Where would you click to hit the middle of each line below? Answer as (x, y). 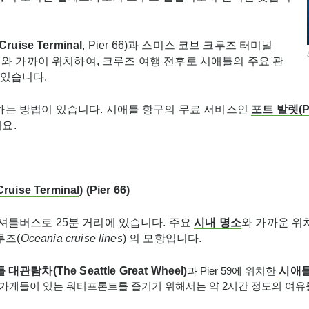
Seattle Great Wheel (132, 271)
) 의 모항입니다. (162, 238)
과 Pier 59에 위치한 (233, 271)
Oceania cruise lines (71, 238)
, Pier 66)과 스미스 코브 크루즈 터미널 (178, 45)
